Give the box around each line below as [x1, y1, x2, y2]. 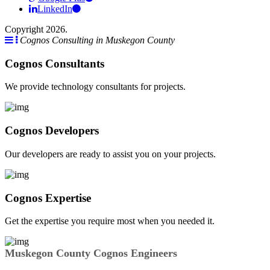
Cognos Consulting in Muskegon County [20, 35, 175, 45]
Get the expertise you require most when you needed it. [5, 216, 215, 227]
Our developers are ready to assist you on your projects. [5, 148, 216, 159]
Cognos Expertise [5, 191, 91, 204]
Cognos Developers [5, 124, 99, 137]
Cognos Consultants [5, 57, 104, 70]
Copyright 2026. [5, 24, 67, 34]
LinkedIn [37, 4, 72, 14]
